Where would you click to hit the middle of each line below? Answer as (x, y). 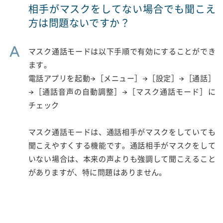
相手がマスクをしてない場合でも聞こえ (122, 9)
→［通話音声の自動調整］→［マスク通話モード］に (122, 92)
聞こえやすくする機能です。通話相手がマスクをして (122, 146)
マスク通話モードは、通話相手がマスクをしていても (122, 132)
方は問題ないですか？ (79, 23)
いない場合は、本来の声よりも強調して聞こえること (122, 159)
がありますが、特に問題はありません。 (97, 173)
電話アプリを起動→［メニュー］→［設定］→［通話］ (122, 79)
